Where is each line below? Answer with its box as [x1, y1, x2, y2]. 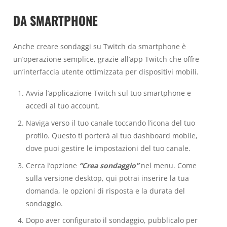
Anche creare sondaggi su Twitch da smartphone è [13, 41, 186, 51]
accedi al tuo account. [25, 101, 100, 111]
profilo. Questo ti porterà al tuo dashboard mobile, [25, 130, 198, 140]
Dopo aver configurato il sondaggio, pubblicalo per [25, 215, 198, 225]
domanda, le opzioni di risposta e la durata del [25, 185, 185, 196]
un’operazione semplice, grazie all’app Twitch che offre [13, 54, 199, 64]
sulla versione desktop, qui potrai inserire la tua [25, 173, 189, 183]
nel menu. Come [138, 160, 197, 170]
